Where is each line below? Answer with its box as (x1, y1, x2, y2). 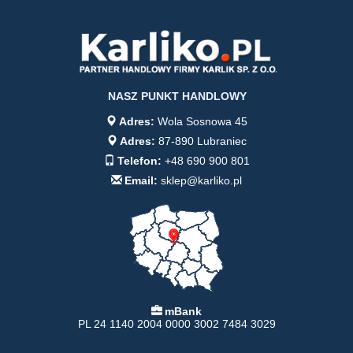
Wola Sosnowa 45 (154, 115, 247, 128)
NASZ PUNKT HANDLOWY (108, 90, 247, 103)
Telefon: (117, 154, 162, 168)
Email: (124, 174, 158, 188)
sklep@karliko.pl (158, 174, 242, 188)
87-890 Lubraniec (155, 135, 247, 148)
